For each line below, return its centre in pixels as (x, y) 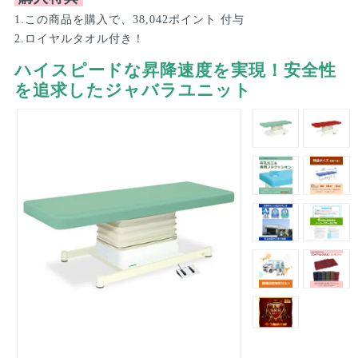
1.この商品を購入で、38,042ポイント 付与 (129, 20)
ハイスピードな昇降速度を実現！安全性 (175, 70)
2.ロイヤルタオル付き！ (79, 39)
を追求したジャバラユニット (133, 90)
